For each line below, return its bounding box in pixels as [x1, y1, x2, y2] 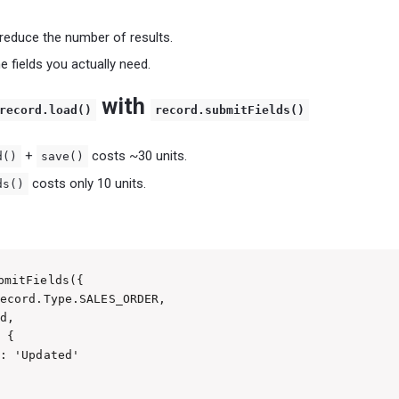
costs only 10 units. [28, 175, 146, 191]
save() [41, 149, 84, 163]
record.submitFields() [155, 102, 305, 117]
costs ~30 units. [88, 147, 187, 164]
